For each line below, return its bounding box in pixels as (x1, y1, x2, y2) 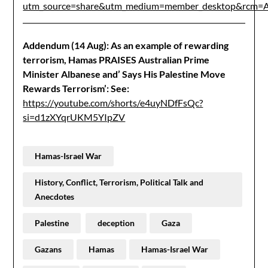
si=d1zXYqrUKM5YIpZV (23, 111, 126, 123)
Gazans (35, 244, 62, 254)
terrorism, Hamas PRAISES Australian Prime (23, 54, 210, 65)
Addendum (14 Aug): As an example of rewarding (23, 39, 229, 51)
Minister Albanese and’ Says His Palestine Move (23, 68, 226, 80)
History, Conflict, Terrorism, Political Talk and (35, 177, 204, 187)
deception (98, 218, 135, 228)
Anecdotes (35, 191, 75, 202)
